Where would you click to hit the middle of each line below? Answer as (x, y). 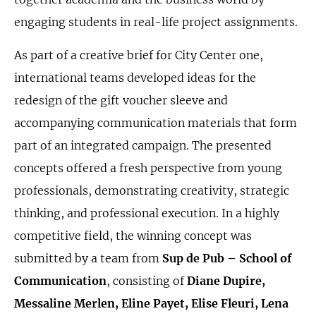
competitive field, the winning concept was (133, 236)
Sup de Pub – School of (227, 258)
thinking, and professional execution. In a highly (147, 213)
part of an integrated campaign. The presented (143, 145)
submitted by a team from (88, 258)
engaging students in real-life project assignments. (156, 22)
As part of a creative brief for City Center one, (139, 55)
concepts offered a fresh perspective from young (148, 168)
